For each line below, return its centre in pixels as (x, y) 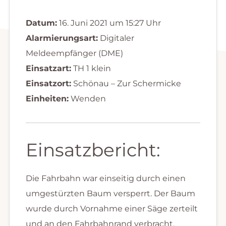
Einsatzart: (48, 68)
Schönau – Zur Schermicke (126, 83)
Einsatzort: (48, 83)
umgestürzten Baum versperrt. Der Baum (110, 193)
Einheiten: (47, 98)
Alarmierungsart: (62, 38)
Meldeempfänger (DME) (74, 53)
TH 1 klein (91, 68)
